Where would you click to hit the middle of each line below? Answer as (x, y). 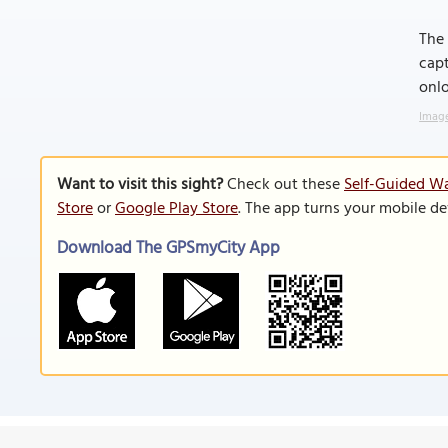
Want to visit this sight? (140, 185)
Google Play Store (176, 209)
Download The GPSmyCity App (168, 248)
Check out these (283, 185)
